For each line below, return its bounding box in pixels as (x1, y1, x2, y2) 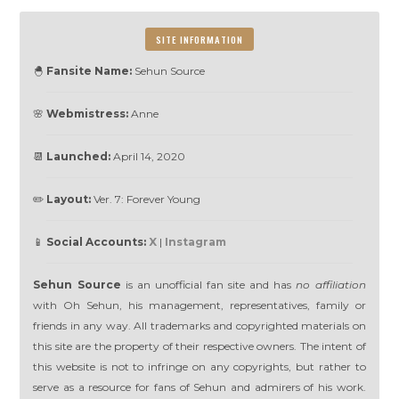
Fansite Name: (46, 63, 133, 77)
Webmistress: (46, 106, 129, 120)
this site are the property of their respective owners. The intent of (33, 338, 366, 353)
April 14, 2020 (110, 149, 186, 163)
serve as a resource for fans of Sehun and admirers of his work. (33, 379, 366, 394)
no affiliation (296, 277, 366, 291)
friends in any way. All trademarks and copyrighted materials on (33, 318, 366, 332)
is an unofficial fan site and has (120, 277, 297, 291)
